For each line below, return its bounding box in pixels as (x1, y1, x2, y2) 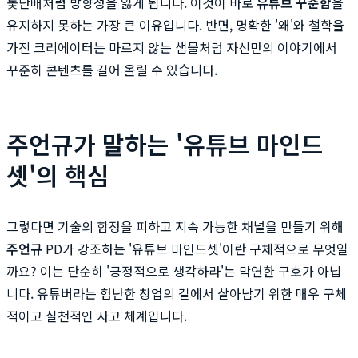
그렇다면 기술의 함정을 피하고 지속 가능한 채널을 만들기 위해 (6, 216, 344, 236)
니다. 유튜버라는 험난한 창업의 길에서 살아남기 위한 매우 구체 (6, 283, 347, 303)
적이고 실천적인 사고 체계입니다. (6, 305, 187, 325)
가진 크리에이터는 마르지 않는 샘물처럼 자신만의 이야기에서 (6, 37, 337, 57)
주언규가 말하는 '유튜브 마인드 (6, 125, 324, 161)
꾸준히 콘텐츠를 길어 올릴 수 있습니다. (6, 59, 217, 79)
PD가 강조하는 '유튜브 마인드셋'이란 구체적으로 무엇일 (42, 238, 348, 258)
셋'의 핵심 (6, 157, 109, 193)
